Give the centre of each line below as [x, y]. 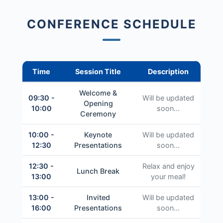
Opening [98, 103]
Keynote [98, 134]
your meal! [168, 176]
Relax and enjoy [168, 166]
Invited [98, 197]
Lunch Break [98, 171]
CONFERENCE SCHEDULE [111, 24]
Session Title [98, 71]
